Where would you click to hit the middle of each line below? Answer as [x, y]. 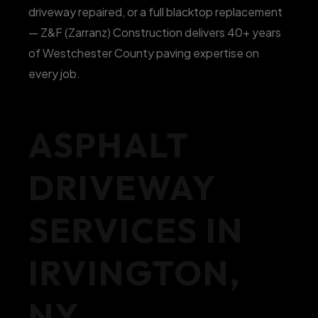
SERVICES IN [136, 230]
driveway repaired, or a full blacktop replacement [155, 12]
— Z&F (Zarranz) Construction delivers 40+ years [155, 32]
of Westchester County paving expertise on [144, 53]
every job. [54, 73]
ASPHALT [109, 145]
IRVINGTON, [135, 273]
